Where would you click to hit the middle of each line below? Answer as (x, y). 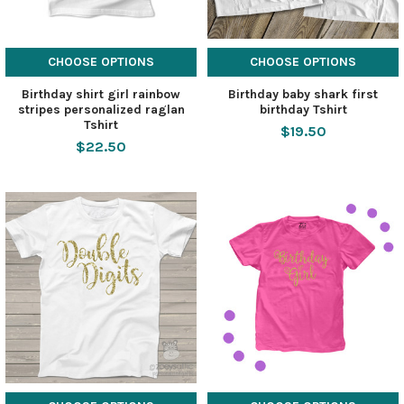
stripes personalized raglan (101, 109)
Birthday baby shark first (303, 94)
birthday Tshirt (303, 109)
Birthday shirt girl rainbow (101, 94)
